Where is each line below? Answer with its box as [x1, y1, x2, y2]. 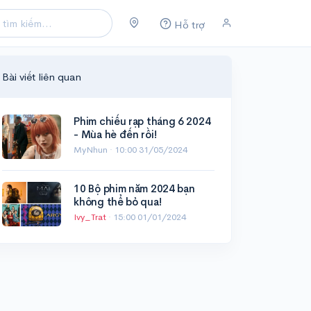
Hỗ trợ [174, 17, 205, 31]
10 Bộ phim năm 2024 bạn [74, 182, 195, 196]
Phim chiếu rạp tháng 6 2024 [74, 115, 211, 128]
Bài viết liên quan [2, 69, 81, 83]
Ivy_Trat [74, 211, 109, 224]
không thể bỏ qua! [74, 195, 162, 209]
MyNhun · [74, 144, 115, 156]
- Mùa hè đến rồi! [74, 128, 157, 142]
